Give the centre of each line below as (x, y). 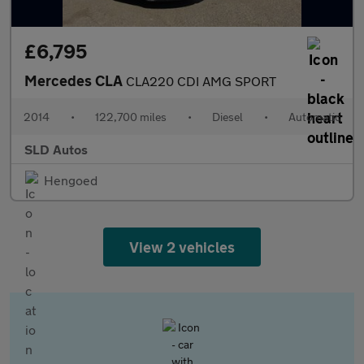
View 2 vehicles (182, 247)
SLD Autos (56, 149)
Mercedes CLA (75, 80)
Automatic (314, 117)
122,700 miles (131, 117)
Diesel (227, 117)
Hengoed (71, 180)
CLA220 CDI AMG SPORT (201, 81)
